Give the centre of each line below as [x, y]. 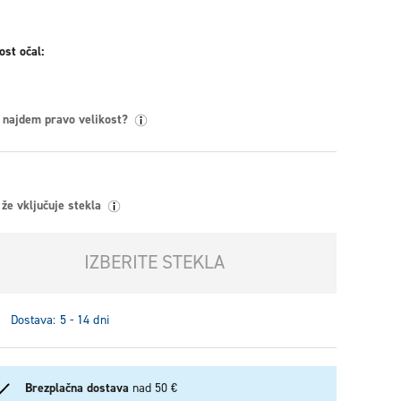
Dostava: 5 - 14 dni [60, 321]
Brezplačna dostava [78, 389]
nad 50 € [154, 389]
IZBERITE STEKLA [154, 263]
